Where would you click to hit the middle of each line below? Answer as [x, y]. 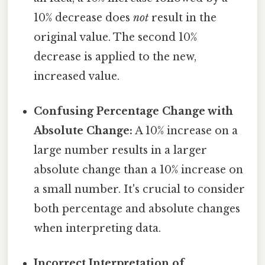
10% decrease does [84, 17]
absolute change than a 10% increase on [139, 170]
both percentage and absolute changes [137, 209]
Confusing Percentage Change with [134, 112]
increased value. [77, 76]
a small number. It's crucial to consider [140, 190]
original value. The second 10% [116, 37]
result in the [183, 17]
